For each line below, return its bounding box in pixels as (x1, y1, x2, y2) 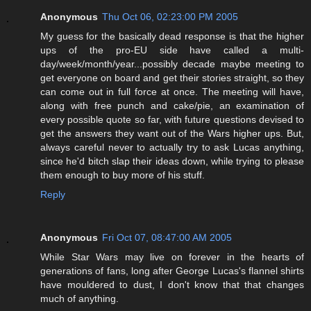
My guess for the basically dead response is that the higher (40, 31, 304, 42)
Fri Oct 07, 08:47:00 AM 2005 (102, 232, 232, 244)
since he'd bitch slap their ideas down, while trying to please (40, 155, 304, 167)
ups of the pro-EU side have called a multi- (40, 44, 304, 56)
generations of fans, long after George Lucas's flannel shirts (40, 265, 304, 277)
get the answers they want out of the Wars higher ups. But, (40, 128, 304, 140)
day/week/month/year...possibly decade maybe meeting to (40, 58, 304, 70)
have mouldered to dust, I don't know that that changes (40, 279, 304, 291)
